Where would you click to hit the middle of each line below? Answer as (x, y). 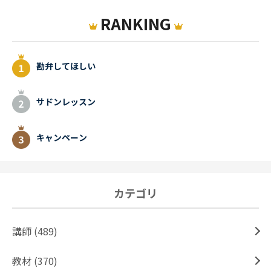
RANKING (135, 24)
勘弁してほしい (66, 66)
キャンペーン (62, 137)
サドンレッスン (66, 101)
